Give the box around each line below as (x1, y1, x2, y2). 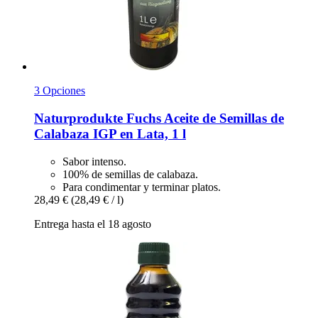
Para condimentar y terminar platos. (62, 180, 221, 193)
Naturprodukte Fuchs (34, 111, 161, 126)
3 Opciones (34, 84, 85, 97)
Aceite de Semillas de (161, 111, 284, 126)
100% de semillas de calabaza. (62, 168, 198, 180)
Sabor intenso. (62, 155, 126, 168)
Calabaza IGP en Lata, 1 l (34, 126, 186, 142)
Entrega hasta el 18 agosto (34, 217, 151, 230)
